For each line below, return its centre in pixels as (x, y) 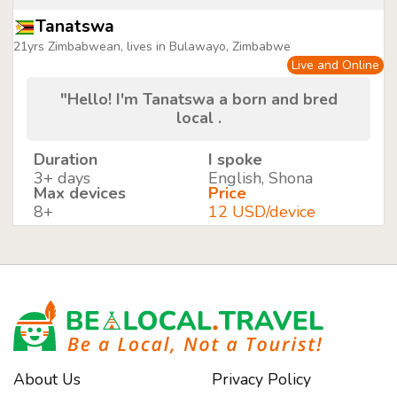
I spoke (235, 160)
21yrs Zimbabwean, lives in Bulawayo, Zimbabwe (152, 47)
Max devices (80, 194)
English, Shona (260, 179)
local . (198, 118)
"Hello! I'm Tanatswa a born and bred (198, 100)
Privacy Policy (261, 379)
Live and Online (335, 66)
